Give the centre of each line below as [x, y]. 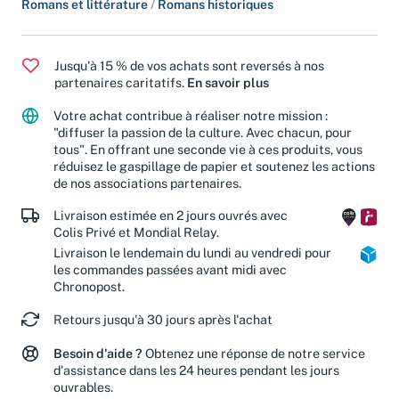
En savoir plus [228, 82]
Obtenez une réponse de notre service [254, 354]
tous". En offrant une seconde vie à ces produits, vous [208, 149]
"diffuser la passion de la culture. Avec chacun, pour [203, 132]
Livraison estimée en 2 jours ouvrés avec [171, 216]
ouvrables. [83, 387]
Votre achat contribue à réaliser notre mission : [191, 115]
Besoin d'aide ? [98, 354]
